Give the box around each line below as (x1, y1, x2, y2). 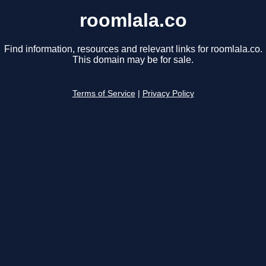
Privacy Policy (142, 89, 194, 99)
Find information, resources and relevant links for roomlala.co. (4, 44, 262, 55)
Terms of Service (72, 89, 135, 99)
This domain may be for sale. (72, 55, 194, 65)
